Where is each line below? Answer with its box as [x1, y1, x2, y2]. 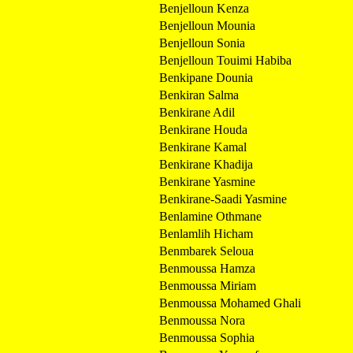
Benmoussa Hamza [159, 261, 255, 275]
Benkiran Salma [159, 87, 239, 102]
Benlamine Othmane [159, 209, 262, 223]
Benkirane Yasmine [159, 174, 255, 188]
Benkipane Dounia [159, 70, 253, 84]
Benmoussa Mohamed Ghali [159, 295, 301, 310]
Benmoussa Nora [159, 313, 245, 327]
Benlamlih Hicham [159, 226, 253, 240]
